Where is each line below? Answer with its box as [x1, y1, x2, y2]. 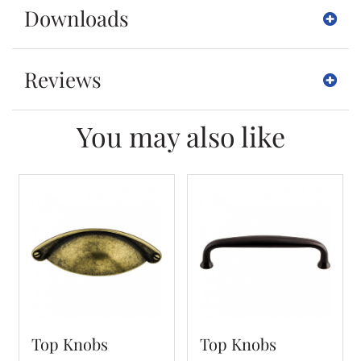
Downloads [24, 4, 129, 32]
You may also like [76, 118, 285, 155]
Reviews [24, 65, 102, 93]
